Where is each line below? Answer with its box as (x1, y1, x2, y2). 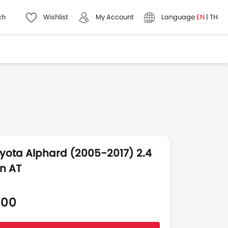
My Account (96, 12, 134, 22)
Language (161, 12, 195, 22)
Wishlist (43, 12, 68, 22)
